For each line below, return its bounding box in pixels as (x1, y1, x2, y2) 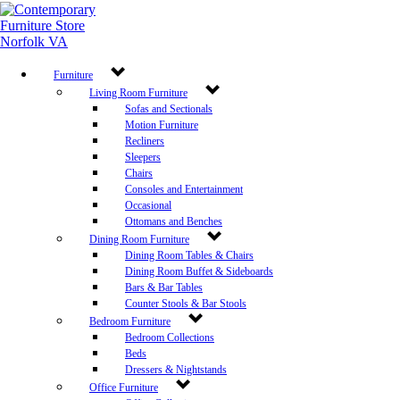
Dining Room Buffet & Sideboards (125, 265, 273, 278)
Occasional (125, 199, 171, 212)
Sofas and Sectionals (125, 103, 212, 115)
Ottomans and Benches (125, 215, 222, 228)
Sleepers (125, 151, 161, 163)
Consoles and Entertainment (125, 183, 243, 196)
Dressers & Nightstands (125, 363, 227, 376)
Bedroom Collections (125, 331, 214, 344)
